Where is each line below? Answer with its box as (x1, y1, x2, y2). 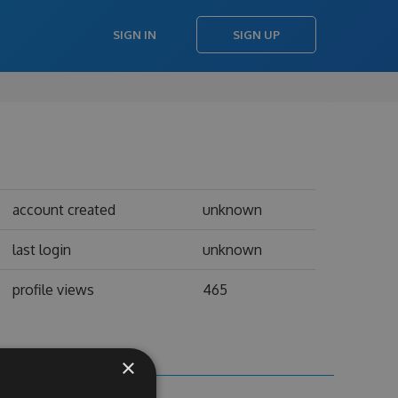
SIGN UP (233, 28, 280, 42)
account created (12, 201, 115, 219)
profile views (12, 281, 94, 298)
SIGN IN (113, 28, 156, 42)
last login (12, 241, 71, 259)
